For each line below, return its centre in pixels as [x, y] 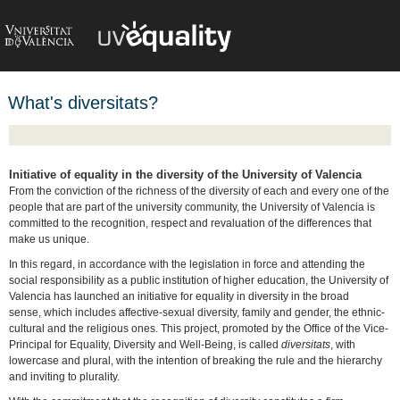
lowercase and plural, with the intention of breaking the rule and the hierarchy [196, 361]
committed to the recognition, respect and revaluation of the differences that [191, 224]
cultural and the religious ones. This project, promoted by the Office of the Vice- [199, 329]
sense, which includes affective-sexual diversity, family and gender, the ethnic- [197, 313]
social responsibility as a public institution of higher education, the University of [199, 281]
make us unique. [50, 240]
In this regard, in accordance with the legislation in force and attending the [187, 265]
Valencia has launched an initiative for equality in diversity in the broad [179, 297]
